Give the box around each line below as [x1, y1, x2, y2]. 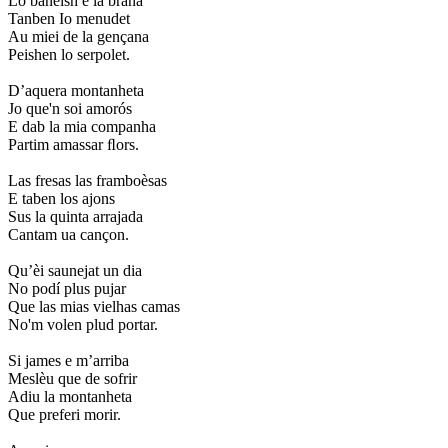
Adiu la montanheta [8, 387, 132, 405]
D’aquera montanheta [8, 81, 144, 99]
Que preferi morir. [8, 405, 121, 423]
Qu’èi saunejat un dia [8, 261, 142, 279]
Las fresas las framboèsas [8, 171, 167, 189]
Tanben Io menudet [8, 9, 130, 27]
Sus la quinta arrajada [8, 207, 143, 225]
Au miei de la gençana [8, 27, 149, 45]
